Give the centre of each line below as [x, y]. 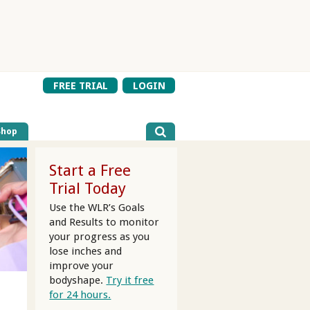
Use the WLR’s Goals [97, 207]
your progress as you [100, 236]
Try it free [130, 280]
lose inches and [86, 251]
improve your [82, 265]
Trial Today [88, 189]
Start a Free [90, 171]
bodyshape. [78, 280]
